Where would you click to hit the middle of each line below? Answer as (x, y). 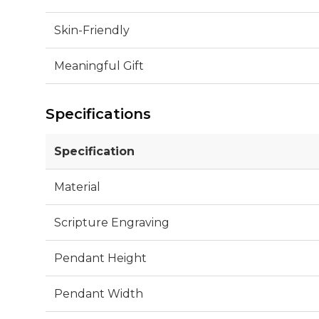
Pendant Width (99, 293)
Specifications (98, 114)
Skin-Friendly (92, 30)
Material (77, 187)
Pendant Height (100, 258)
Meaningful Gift (99, 66)
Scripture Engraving (112, 222)
